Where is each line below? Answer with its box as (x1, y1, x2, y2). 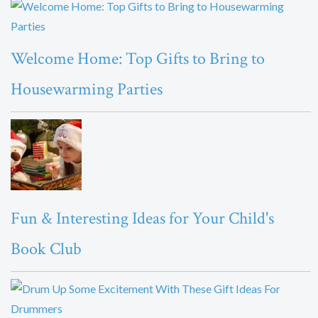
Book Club (11, 237, 82, 260)
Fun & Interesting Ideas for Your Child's (11, 207, 274, 229)
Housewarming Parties (11, 77, 163, 100)
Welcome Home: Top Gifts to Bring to (11, 47, 265, 70)
